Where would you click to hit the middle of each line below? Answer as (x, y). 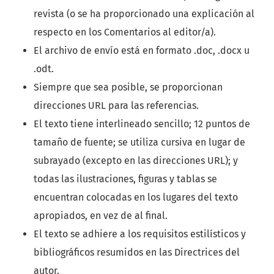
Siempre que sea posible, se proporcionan (128, 87)
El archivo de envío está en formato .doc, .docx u (142, 51)
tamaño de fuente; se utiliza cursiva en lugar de (139, 143)
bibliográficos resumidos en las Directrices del (137, 253)
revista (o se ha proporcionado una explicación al (144, 14)
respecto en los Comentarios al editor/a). (125, 32)
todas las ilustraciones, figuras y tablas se (125, 179)
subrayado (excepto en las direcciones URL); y (136, 161)
